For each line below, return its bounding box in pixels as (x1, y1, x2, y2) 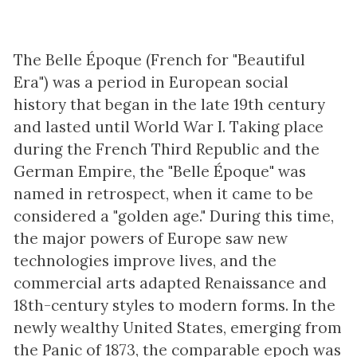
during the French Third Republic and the (13, 139, 320, 159)
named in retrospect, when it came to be (13, 183, 313, 203)
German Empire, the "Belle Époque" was (13, 161, 306, 181)
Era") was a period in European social (13, 72, 288, 92)
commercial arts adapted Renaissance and (13, 273, 327, 292)
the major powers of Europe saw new (13, 228, 288, 248)
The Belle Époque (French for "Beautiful (13, 49, 305, 69)
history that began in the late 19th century (13, 94, 325, 114)
